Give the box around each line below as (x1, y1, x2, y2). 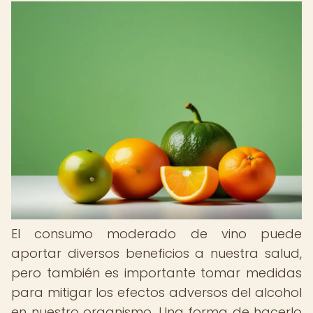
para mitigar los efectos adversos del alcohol (11, 284, 302, 301)
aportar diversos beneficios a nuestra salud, (11, 245, 302, 262)
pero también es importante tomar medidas (11, 264, 302, 282)
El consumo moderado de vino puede (11, 225, 302, 242)
